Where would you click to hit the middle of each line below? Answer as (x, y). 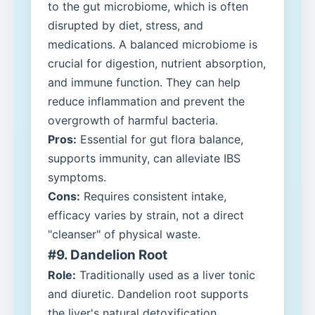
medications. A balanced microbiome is (153, 45)
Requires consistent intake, (153, 197)
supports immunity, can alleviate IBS (144, 159)
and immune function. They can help (144, 83)
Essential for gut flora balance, (160, 140)
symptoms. (77, 178)
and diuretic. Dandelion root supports (148, 294)
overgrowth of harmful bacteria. (133, 121)
